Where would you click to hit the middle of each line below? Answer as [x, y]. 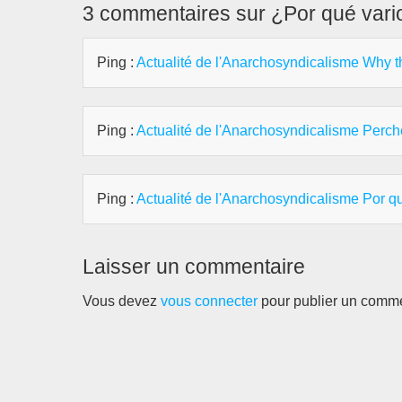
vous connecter [209, 301]
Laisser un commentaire [194, 267]
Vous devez [122, 301]
